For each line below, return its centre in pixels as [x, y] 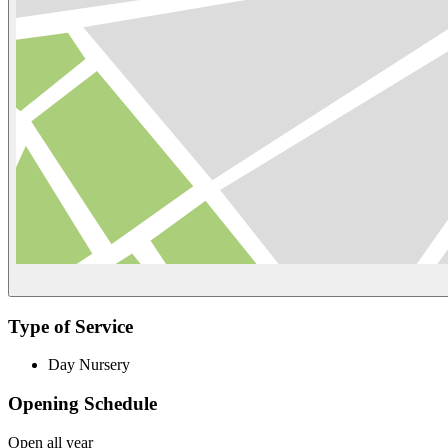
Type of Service [70, 326]
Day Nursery [89, 365]
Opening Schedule [82, 404]
